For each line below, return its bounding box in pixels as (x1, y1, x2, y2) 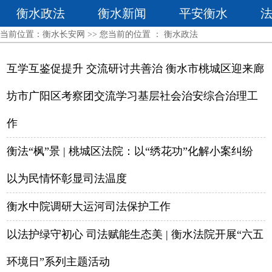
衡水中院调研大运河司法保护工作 (7, 200, 171, 212)
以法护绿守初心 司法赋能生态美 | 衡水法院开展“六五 (7, 228, 264, 240)
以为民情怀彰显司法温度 (7, 172, 127, 185)
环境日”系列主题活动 (7, 256, 110, 268)
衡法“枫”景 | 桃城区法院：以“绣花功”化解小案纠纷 (7, 145, 254, 157)
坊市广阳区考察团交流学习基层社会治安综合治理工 (7, 90, 259, 102)
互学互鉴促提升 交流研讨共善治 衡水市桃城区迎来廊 (7, 63, 265, 75)
